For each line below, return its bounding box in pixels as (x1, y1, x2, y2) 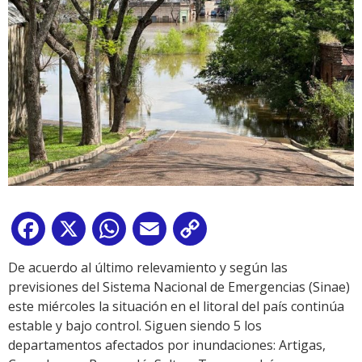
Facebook (48, 223, 107, 242)
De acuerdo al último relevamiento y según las (8, 259, 288, 277)
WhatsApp (129, 223, 192, 242)
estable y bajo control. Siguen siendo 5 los (8, 317, 262, 335)
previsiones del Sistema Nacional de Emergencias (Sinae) (8, 278, 350, 297)
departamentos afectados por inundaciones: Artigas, (8, 336, 326, 355)
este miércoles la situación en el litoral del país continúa (8, 297, 344, 316)
